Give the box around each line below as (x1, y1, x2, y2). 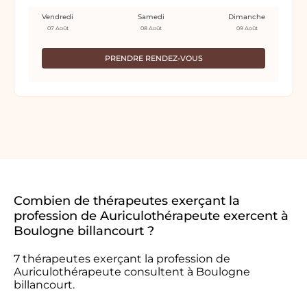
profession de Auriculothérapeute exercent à (14, 208, 288, 223)
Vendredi (42, 12, 73, 21)
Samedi (137, 12, 164, 21)
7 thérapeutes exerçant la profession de (14, 252, 230, 265)
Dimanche (228, 12, 265, 21)
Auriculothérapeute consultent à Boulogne (14, 265, 250, 278)
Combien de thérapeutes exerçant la (14, 193, 240, 208)
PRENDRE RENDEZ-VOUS (104, 53, 203, 63)
